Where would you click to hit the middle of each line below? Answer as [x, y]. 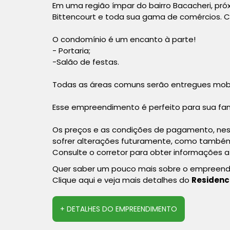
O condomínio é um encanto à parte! [124, 39]
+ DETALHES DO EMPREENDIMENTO [119, 209]
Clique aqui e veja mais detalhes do [122, 180]
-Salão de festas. [86, 62]
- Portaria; [71, 50]
